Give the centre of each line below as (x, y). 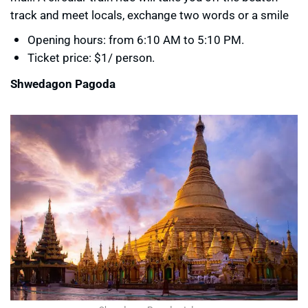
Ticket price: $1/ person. (91, 57)
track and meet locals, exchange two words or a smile (150, 14)
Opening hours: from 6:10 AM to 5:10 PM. (136, 39)
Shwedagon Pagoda (63, 83)
